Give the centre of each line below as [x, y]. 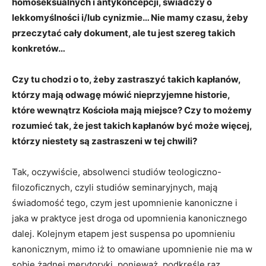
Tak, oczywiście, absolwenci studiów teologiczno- [117, 172]
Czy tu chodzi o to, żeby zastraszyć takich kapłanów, [126, 80]
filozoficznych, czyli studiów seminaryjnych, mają [115, 188]
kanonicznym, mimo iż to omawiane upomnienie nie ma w [132, 249]
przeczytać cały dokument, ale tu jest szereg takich [123, 33]
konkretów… [39, 49]
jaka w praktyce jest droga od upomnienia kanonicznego [129, 218]
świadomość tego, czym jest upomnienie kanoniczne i [125, 203]
